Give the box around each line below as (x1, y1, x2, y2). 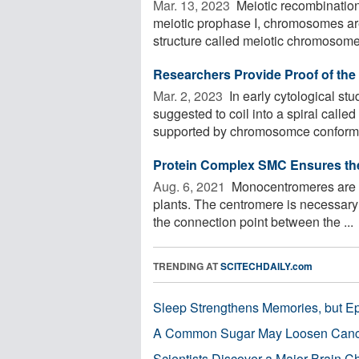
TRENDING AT (153, 258, 220, 273)
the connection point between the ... (153, 212, 353, 231)
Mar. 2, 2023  (153, 86, 226, 105)
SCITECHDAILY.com (220, 258, 313, 273)
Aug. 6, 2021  (153, 176, 228, 196)
